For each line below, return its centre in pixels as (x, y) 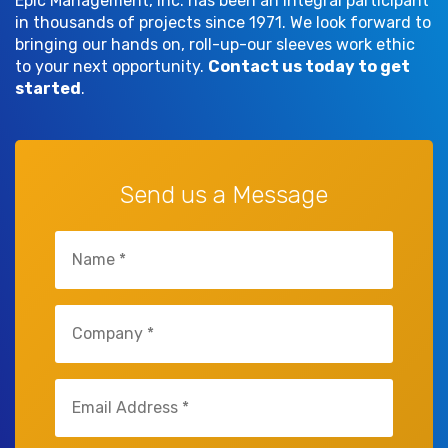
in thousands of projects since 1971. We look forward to (223, 22)
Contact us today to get (309, 66)
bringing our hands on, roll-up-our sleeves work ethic (215, 44)
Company (89, 314)
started (48, 88)
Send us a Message (224, 194)
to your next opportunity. (111, 66)
